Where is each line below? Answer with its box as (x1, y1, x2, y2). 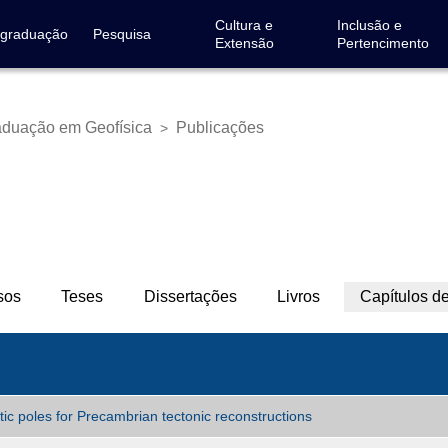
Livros (276, 288, 320, 306)
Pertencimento (336, 35, 429, 51)
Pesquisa (92, 26, 151, 42)
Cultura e (214, 17, 273, 33)
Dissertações (143, 288, 237, 306)
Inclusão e (336, 17, 402, 33)
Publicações (176, 119, 264, 136)
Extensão (214, 35, 274, 51)
